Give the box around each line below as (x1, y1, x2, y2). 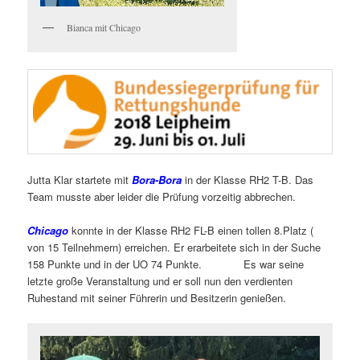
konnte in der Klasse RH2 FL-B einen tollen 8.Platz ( (68, 223, 314, 239)
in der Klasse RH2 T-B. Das (182, 172, 314, 188)
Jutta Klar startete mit (27, 172, 133, 188)
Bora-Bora (132, 172, 182, 188)
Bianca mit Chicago (67, 20, 141, 34)
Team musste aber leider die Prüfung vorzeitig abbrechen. (27, 189, 297, 205)
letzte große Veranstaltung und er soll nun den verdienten (27, 273, 293, 289)
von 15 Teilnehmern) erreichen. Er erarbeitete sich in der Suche (27, 239, 321, 256)
